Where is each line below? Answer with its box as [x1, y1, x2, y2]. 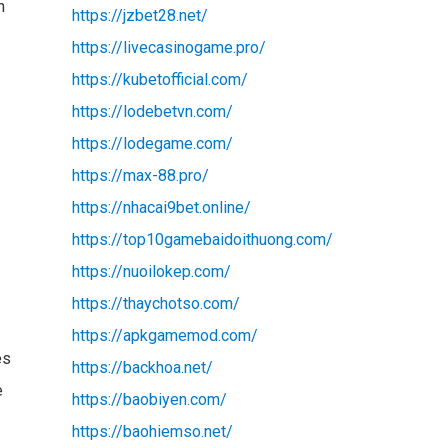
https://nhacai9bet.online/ [71, 197, 251, 217]
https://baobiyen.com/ [71, 389, 227, 409]
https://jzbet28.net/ [71, 5, 208, 25]
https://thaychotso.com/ [71, 293, 240, 313]
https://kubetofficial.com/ [71, 69, 248, 89]
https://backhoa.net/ [71, 357, 213, 377]
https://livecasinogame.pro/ [71, 37, 266, 57]
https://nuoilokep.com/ [71, 261, 231, 281]
